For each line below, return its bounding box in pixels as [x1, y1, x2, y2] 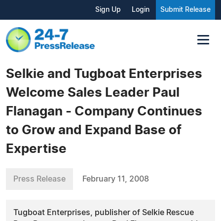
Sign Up [95, 6, 121, 13]
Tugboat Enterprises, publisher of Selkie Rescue [13, 208, 194, 217]
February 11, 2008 [82, 175, 149, 183]
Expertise [6, 142, 67, 155]
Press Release [13, 175, 66, 183]
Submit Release [160, 6, 211, 13]
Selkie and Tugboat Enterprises [6, 67, 202, 80]
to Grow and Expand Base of [6, 123, 182, 137]
